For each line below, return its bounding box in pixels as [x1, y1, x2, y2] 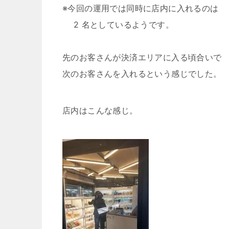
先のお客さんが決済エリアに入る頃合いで [62, 52, 222, 62]
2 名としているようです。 [62, 19, 174, 30]
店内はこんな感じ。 [62, 105, 138, 116]
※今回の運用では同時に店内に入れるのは [62, 3, 219, 13]
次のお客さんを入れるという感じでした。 [62, 68, 222, 79]
